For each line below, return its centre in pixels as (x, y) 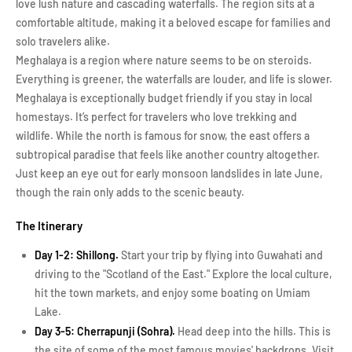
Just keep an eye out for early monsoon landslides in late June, (169, 173)
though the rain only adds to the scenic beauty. (130, 192)
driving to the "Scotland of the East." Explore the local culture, (183, 274)
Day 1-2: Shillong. (77, 255)
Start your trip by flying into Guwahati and (221, 255)
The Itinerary (49, 225)
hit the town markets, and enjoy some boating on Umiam (172, 293)
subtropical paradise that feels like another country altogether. (168, 154)
